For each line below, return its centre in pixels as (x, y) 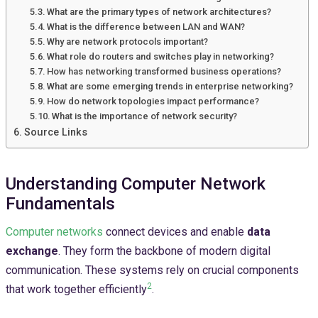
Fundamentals (60, 203)
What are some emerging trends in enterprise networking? (170, 86)
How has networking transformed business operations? (164, 71)
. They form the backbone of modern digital (164, 251)
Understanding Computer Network (136, 183)
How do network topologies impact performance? (153, 101)
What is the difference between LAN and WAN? (146, 26)
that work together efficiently (76, 289)
